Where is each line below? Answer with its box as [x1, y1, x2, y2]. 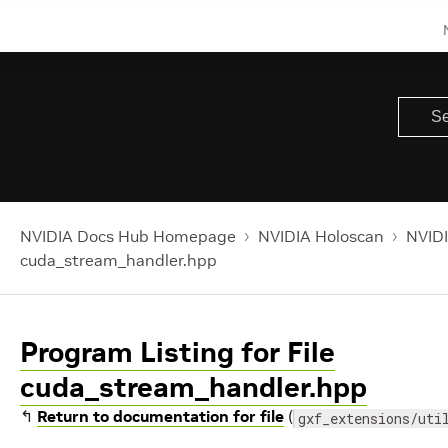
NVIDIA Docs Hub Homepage [20, 226, 236, 246]
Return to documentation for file [37, 406, 284, 426]
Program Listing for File [20, 335, 335, 370]
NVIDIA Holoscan [258, 226, 384, 246]
